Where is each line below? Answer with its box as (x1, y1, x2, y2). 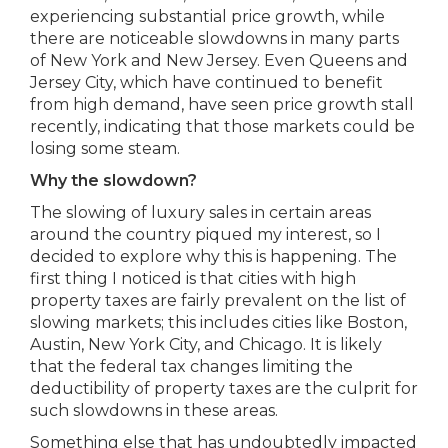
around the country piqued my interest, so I (30, 225, 381, 244)
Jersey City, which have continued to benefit (30, 73, 383, 92)
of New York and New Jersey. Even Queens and (30, 51, 408, 70)
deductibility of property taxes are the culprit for (30, 379, 418, 398)
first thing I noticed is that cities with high (30, 269, 356, 288)
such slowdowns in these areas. (30, 401, 278, 420)
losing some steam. (30, 139, 188, 158)
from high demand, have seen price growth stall (30, 95, 414, 114)
